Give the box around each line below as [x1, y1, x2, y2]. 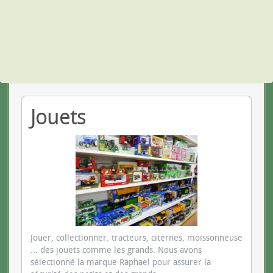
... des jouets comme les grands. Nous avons [30, 245, 202, 255]
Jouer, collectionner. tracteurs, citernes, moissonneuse [30, 233, 243, 243]
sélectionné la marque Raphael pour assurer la [30, 257, 211, 268]
